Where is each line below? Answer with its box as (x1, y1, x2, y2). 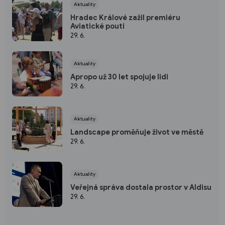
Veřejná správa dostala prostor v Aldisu (70, 183, 211, 192)
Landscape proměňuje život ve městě (70, 128, 203, 137)
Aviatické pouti (70, 21, 125, 31)
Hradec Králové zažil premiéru (70, 13, 180, 22)
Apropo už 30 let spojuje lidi (70, 72, 168, 82)
